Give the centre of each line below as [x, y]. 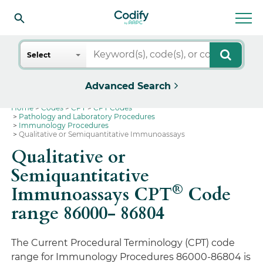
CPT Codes [113, 108]
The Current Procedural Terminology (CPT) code [123, 243]
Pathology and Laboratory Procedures [87, 117]
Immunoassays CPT [92, 195]
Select [39, 55]
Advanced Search [128, 86]
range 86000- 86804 [88, 213]
